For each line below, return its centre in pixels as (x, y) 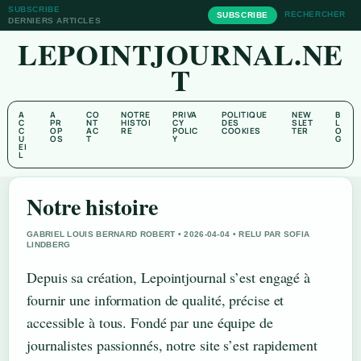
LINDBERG (49, 245)
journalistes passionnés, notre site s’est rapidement (172, 345)
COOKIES (241, 131)
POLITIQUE (245, 114)
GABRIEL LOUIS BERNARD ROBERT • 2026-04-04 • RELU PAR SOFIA (168, 234)
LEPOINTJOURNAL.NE (180, 54)
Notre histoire (92, 207)
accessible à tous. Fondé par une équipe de (150, 322)
